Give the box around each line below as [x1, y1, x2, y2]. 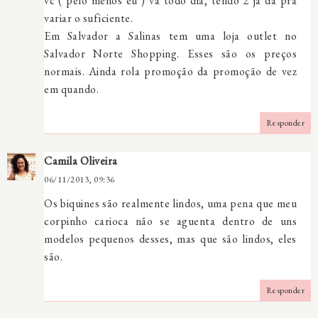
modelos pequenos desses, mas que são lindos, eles [44, 231, 297, 246]
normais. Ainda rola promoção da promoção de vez [44, 63, 297, 79]
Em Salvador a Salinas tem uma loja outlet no [44, 28, 297, 43]
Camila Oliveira [44, 153, 118, 168]
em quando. [44, 81, 99, 97]
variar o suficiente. [44, 10, 133, 26]
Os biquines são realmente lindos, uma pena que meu [44, 195, 297, 211]
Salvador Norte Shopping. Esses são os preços [44, 45, 297, 61]
